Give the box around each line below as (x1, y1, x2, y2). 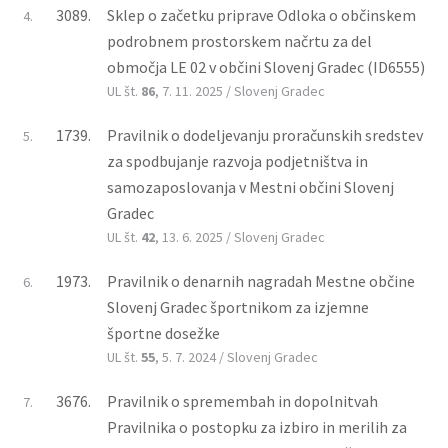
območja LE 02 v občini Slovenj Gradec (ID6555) (107, 56, 425, 77)
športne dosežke (107, 322, 220, 343)
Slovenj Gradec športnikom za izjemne (107, 296, 369, 317)
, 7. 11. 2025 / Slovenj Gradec (155, 81, 325, 100)
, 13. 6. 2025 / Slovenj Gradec (155, 227, 325, 246)
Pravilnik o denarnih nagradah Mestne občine (107, 270, 415, 291)
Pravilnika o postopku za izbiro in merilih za (107, 416, 407, 437)
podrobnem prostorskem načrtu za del (107, 30, 372, 51)
